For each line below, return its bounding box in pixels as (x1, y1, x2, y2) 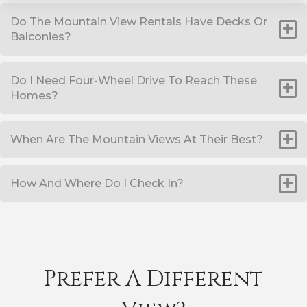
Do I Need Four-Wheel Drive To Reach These (10, 74, 257, 87)
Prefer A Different (44, 265, 263, 294)
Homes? (10, 89, 58, 102)
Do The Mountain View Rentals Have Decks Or (10, 15, 267, 28)
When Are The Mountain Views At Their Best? (10, 133, 263, 146)
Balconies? (10, 30, 71, 43)
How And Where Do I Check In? (10, 177, 184, 190)
